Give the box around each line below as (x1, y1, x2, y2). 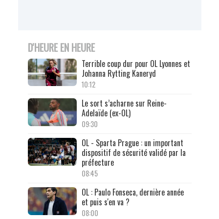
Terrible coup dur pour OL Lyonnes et (81, 58, 190, 70)
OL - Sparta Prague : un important (81, 137, 183, 149)
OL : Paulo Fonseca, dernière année (81, 186, 184, 198)
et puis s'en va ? (81, 196, 130, 208)
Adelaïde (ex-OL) (81, 107, 131, 119)
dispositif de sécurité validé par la (81, 147, 186, 159)
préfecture (81, 156, 114, 169)
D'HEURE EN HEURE (27, 40, 95, 55)
